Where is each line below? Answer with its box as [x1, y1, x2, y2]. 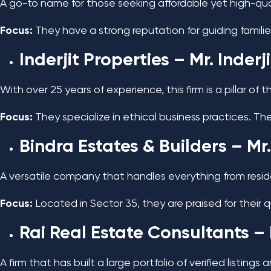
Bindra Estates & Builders [19, 138, 227, 156]
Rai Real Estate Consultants [19, 224, 249, 243]
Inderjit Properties [19, 51, 169, 70]
